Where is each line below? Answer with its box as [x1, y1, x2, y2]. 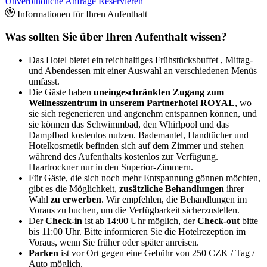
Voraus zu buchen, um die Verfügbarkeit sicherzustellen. [29, 205, 240, 216]
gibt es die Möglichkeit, [29, 184, 119, 194]
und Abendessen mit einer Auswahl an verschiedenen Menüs [29, 66, 257, 76]
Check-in [45, 216, 82, 226]
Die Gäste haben [29, 87, 94, 98]
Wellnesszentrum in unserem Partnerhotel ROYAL [29, 98, 235, 108]
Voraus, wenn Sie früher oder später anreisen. [29, 237, 199, 248]
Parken [29, 248, 61, 259]
